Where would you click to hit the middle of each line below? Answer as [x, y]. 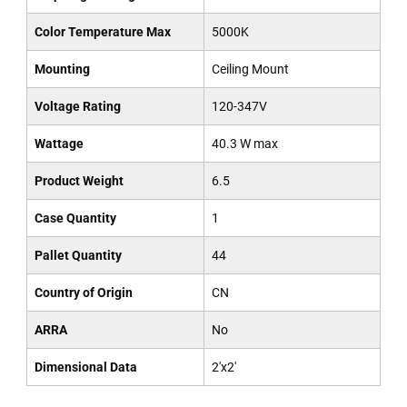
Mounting [62, 69]
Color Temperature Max [102, 32]
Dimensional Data [85, 367]
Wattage [59, 144]
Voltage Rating [77, 106]
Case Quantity [75, 218]
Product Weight [79, 181]
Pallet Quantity [78, 255]
